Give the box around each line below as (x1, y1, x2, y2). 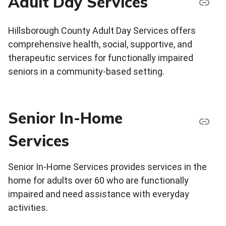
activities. (8, 202, 48, 213)
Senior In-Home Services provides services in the (8, 161, 207, 173)
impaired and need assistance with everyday (8, 189, 189, 200)
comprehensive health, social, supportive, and (8, 39, 192, 50)
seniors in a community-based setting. (8, 66, 164, 77)
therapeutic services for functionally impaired (8, 52, 193, 64)
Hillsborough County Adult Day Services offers (8, 25, 196, 36)
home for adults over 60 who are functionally (8, 175, 189, 186)
